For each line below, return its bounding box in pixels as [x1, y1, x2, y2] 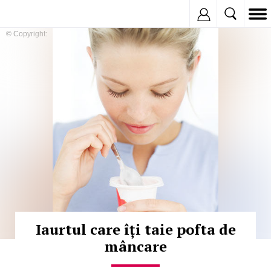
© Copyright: [6, 30, 47, 38]
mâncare [104, 237, 167, 256]
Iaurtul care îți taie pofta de [35, 220, 236, 239]
